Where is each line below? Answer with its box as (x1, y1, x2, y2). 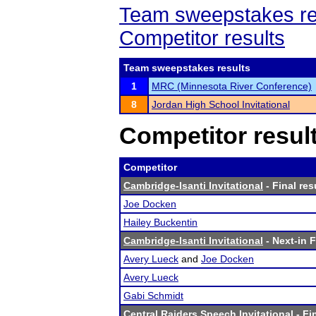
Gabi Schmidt (123, 290, 183, 301)
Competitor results (119, 27, 285, 49)
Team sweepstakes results (123, 62, 250, 73)
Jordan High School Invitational (152, 99, 290, 110)
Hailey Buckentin (123, 217, 197, 228)
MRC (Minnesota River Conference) (152, 80, 312, 92)
